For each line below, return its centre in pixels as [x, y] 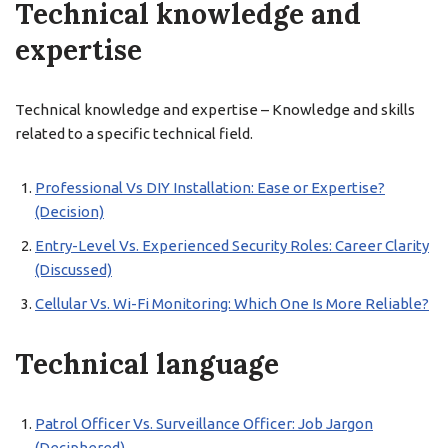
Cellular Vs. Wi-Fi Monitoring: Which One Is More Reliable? [232, 303]
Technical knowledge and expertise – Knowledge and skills [215, 109]
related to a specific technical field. [134, 133]
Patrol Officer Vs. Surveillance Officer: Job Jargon [204, 423]
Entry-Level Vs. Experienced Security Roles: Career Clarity [232, 245]
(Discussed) [73, 269]
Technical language [147, 364]
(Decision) [69, 211]
